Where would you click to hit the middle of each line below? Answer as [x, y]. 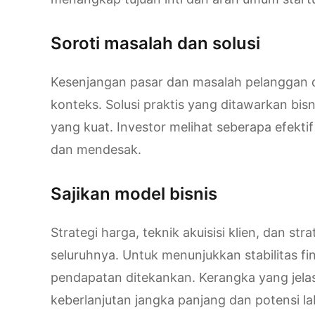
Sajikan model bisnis [134, 194]
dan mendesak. [96, 150]
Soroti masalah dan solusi [155, 44]
